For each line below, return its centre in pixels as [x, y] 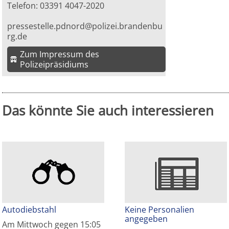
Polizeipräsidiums [54, 65]
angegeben [146, 219]
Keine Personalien [159, 210]
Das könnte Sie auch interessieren [108, 111]
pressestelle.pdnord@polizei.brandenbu [85, 26]
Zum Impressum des [60, 54]
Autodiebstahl [29, 210]
